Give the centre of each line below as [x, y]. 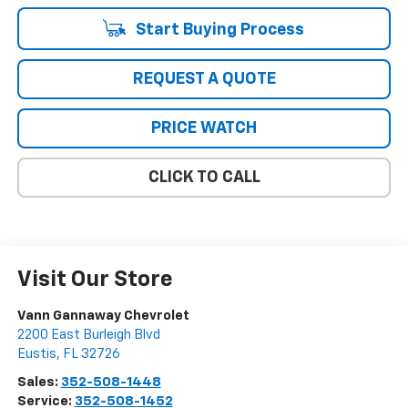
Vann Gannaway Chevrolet [103, 316]
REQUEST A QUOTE [204, 80]
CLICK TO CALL [204, 178]
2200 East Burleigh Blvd [88, 335]
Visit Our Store [95, 280]
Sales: [39, 382]
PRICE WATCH [204, 129]
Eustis [36, 354]
